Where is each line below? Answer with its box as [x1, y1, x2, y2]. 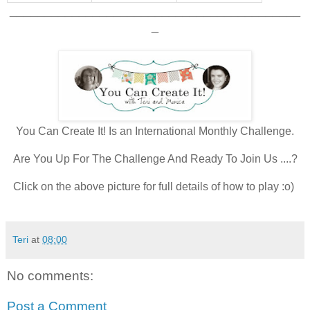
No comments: [7, 268, 93, 284]
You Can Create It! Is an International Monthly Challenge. [16, 125, 294, 138]
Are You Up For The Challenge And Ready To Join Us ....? [12, 153, 298, 165]
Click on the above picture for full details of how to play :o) [13, 181, 294, 193]
